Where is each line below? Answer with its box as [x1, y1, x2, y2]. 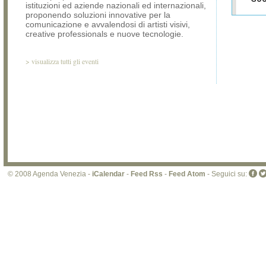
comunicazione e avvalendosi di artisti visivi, [26, 20, 190, 29]
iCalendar [92, 170, 125, 178]
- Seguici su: [205, 170, 249, 178]
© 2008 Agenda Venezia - [8, 170, 92, 178]
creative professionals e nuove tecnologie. [26, 29, 183, 39]
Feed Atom [169, 170, 205, 178]
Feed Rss [131, 170, 163, 178]
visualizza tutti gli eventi [31, 56, 99, 66]
